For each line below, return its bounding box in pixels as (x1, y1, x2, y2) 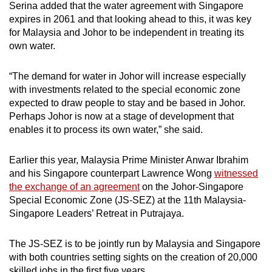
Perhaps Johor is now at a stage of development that (9, 111, 234, 122)
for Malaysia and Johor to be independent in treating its (9, 27, 244, 38)
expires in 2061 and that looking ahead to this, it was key (9, 14, 251, 25)
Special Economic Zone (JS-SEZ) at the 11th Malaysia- (9, 195, 246, 206)
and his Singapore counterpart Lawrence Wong (9, 168, 214, 179)
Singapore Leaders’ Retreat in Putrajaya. (9, 208, 184, 219)
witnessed (214, 168, 258, 179)
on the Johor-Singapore (140, 182, 243, 192)
